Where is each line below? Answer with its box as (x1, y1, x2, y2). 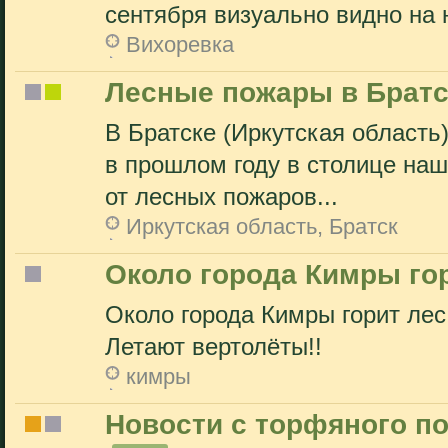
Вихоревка (126, 32, 234, 57)
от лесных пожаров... (105, 184, 338, 210)
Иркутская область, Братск (126, 214, 398, 239)
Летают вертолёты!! (105, 334, 322, 360)
